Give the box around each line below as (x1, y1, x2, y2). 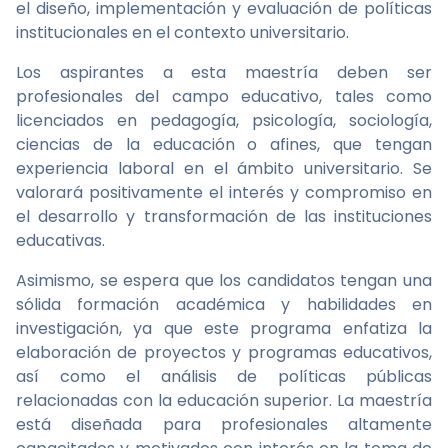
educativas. (16, 229, 105, 252)
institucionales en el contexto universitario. (16, 21, 349, 44)
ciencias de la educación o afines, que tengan (16, 133, 432, 156)
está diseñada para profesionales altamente (16, 413, 432, 436)
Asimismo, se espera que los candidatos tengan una (16, 269, 432, 292)
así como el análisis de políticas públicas (16, 365, 432, 388)
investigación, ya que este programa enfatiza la (16, 317, 432, 340)
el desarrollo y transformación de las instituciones (16, 205, 432, 228)
